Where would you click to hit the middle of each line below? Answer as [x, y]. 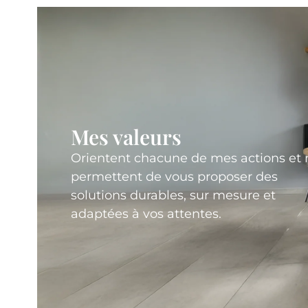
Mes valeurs [126, 137]
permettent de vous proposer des [175, 177]
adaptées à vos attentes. [146, 214]
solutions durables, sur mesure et [174, 196]
